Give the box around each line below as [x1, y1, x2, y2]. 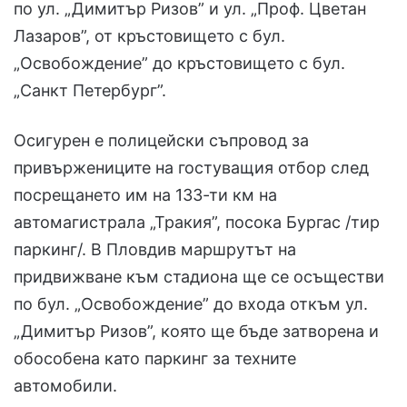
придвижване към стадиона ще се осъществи [14, 267, 384, 287]
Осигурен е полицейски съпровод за [14, 131, 309, 151]
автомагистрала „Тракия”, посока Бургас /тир [14, 213, 380, 233]
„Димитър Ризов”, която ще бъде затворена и [14, 322, 379, 342]
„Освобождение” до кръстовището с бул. [14, 54, 345, 74]
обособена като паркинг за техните [14, 349, 296, 369]
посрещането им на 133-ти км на [14, 185, 277, 205]
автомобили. [14, 376, 117, 396]
